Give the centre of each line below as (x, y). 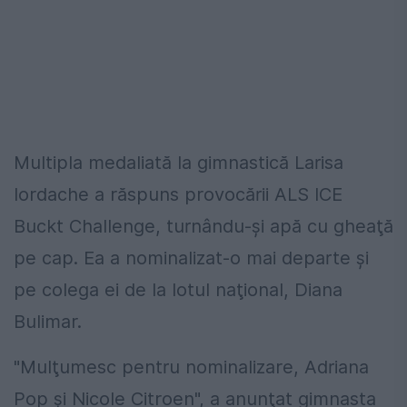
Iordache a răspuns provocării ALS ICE (178, 195)
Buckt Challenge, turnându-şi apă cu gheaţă (203, 227)
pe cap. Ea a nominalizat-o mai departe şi (191, 258)
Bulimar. (48, 322)
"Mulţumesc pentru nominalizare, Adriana (191, 367)
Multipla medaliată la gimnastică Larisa (179, 163)
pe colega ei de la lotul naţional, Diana (178, 290)
